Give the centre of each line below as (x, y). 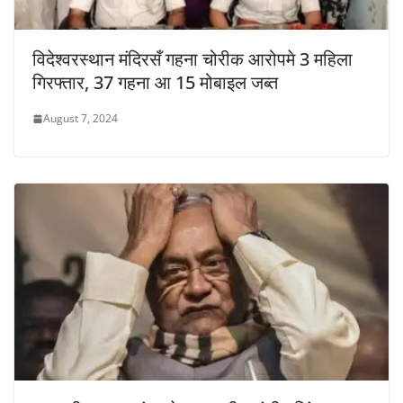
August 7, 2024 (81, 119)
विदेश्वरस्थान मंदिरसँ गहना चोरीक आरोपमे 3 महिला (193, 59)
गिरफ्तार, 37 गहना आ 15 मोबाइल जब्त (155, 83)
